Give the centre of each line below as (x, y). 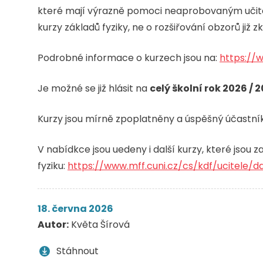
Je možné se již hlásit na (94, 88)
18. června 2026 (75, 208)
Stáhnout (77, 251)
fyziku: (53, 166)
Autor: (53, 224)
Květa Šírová (99, 224)
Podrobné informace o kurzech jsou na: (129, 58)
